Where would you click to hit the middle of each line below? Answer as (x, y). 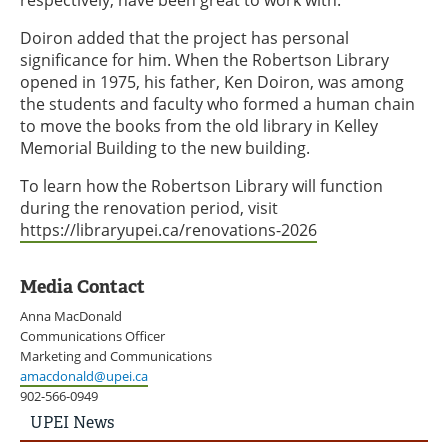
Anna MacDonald (71, 316)
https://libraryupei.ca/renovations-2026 (168, 230)
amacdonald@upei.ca (84, 376)
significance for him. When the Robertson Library (204, 60)
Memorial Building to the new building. (169, 148)
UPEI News (72, 422)
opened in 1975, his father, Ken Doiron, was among (212, 82)
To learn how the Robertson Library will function (201, 186)
